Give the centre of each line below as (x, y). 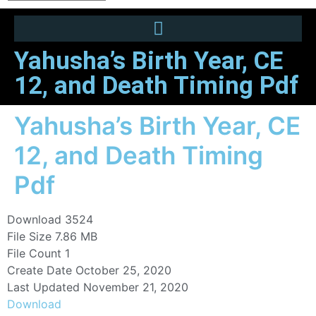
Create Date (39, 271)
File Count (34, 254)
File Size (29, 237)
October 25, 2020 (123, 271)
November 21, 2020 (136, 287)
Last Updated (43, 287)
